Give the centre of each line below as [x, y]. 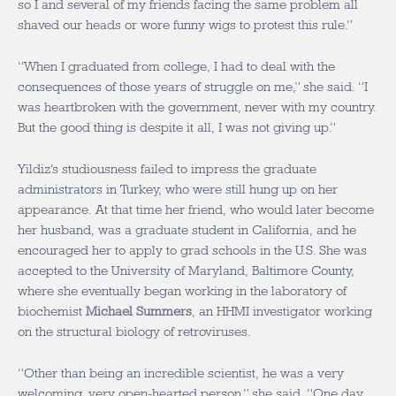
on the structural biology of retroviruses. [134, 331]
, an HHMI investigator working [282, 311]
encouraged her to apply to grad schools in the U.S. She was [192, 250]
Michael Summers [139, 311]
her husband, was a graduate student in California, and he [187, 230]
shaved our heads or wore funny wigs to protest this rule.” [185, 25]
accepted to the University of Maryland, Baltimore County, [186, 270]
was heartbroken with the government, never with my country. [197, 107]
